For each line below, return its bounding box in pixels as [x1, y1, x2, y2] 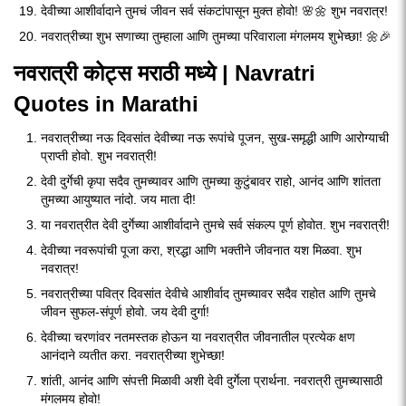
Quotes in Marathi [14, 92, 198, 116]
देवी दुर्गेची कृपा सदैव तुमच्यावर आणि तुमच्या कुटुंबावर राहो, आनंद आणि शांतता [41, 174, 381, 188]
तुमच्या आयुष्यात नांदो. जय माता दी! [41, 192, 196, 207]
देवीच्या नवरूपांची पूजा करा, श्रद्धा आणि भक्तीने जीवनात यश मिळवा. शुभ [41, 243, 362, 257]
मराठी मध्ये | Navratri [138, 61, 315, 85]
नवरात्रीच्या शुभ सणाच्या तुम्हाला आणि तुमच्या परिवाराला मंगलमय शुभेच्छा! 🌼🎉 [41, 29, 391, 43]
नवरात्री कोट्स [14, 61, 138, 85]
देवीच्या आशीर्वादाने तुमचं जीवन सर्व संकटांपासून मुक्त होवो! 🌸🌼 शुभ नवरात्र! [41, 4, 388, 18]
